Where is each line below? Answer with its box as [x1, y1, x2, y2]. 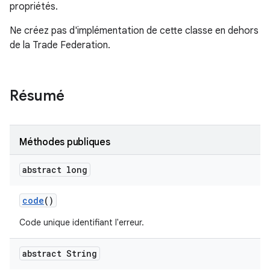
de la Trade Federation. [10, 39, 110, 51]
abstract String [22, 248, 97, 259]
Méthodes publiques [19, 136, 110, 148]
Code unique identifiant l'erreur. [19, 217, 144, 228]
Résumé [10, 87, 64, 105]
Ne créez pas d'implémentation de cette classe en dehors [10, 25, 259, 37]
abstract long [22, 164, 87, 175]
